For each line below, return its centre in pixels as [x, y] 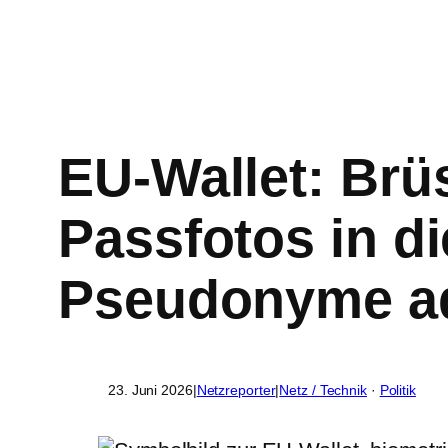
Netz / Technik [323, 389]
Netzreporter [236, 389]
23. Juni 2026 [150, 389]
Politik [397, 389]
